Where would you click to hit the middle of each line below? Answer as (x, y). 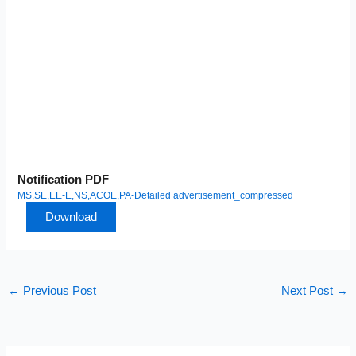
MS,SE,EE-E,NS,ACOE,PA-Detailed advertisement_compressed (156, 195)
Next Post (309, 290)
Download (72, 217)
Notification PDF (64, 179)
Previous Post (58, 290)
